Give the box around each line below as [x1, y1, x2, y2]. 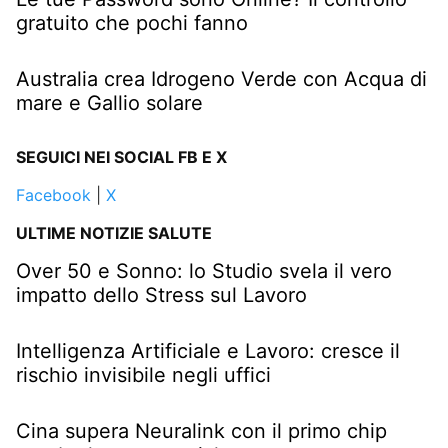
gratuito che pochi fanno [16, 10, 248, 35]
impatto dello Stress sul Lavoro [16, 282, 307, 307]
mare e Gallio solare [16, 90, 203, 115]
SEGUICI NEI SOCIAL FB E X [16, 146, 227, 167]
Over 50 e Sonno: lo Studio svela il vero [16, 258, 392, 283]
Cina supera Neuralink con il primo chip [16, 418, 387, 443]
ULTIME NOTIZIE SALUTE [16, 222, 212, 243]
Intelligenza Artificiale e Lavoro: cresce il [16, 338, 400, 363]
